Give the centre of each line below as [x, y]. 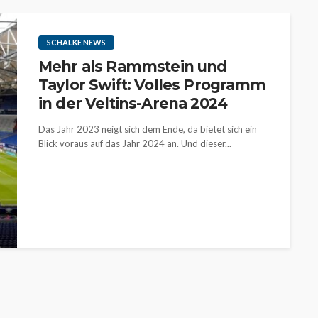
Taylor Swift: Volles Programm [152, 85]
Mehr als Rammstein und [133, 66]
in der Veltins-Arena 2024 [133, 103]
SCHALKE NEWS [76, 42]
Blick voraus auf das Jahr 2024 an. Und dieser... [135, 143]
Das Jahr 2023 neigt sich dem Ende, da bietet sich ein [148, 129]
